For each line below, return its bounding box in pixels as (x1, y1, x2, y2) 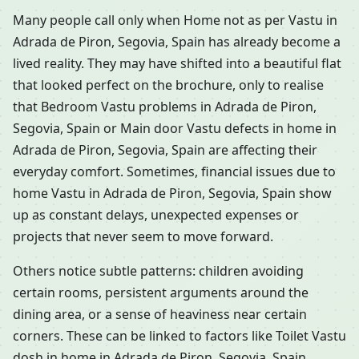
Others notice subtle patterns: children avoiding (13, 262, 304, 280)
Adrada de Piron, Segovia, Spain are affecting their (13, 141, 317, 159)
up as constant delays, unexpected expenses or (13, 206, 299, 224)
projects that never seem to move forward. (13, 228, 273, 246)
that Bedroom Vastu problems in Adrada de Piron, (13, 98, 317, 116)
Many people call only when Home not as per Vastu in (13, 11, 337, 30)
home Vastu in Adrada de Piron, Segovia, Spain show (13, 184, 332, 203)
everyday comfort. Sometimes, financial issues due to (13, 163, 336, 181)
